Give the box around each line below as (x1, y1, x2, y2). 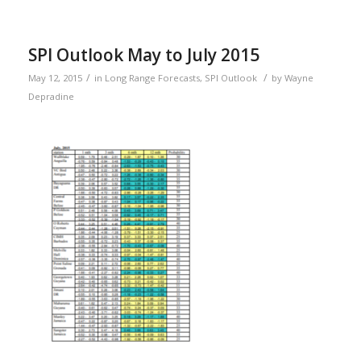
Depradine (27, 89, 74, 102)
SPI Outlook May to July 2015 (27, 43, 259, 66)
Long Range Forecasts (104, 71, 200, 84)
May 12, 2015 (27, 71, 82, 84)
